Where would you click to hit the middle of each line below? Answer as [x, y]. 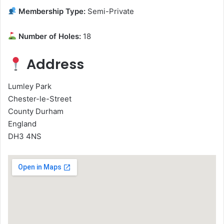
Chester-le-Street [40, 99]
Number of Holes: [49, 36]
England [22, 124]
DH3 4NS [25, 136]
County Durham [36, 111]
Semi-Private [110, 11]
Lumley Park [30, 86]
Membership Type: [51, 11]
